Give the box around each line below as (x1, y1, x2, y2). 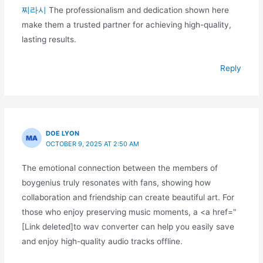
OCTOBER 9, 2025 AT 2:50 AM (46, 139, 140, 148)
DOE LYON (46, 129, 80, 137)
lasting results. (21, 34, 76, 44)
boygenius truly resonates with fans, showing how (21, 177, 211, 187)
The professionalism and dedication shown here (46, 5, 229, 15)
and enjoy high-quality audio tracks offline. (21, 236, 183, 246)
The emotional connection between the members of (21, 163, 218, 173)
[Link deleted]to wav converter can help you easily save (21, 221, 234, 231)
